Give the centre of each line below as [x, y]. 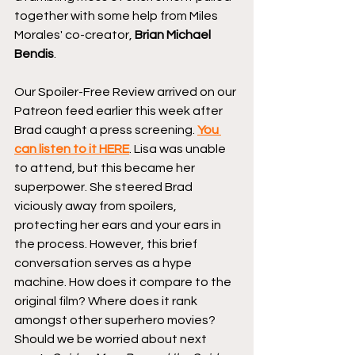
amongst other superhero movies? [116, 320]
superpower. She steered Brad [105, 187]
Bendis [34, 53]
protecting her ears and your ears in [119, 225]
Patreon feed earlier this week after [120, 111]
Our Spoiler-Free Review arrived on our [126, 92]
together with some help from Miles [117, 15]
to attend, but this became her [106, 168]
